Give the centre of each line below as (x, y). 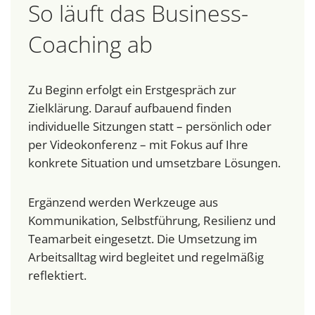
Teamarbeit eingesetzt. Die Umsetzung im (143, 239)
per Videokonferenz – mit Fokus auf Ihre (138, 145)
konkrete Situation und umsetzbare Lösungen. (154, 163)
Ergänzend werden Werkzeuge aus (123, 202)
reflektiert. (57, 276)
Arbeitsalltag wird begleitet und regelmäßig (146, 257)
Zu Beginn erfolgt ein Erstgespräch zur (132, 90)
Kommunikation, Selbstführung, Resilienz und (152, 221)
